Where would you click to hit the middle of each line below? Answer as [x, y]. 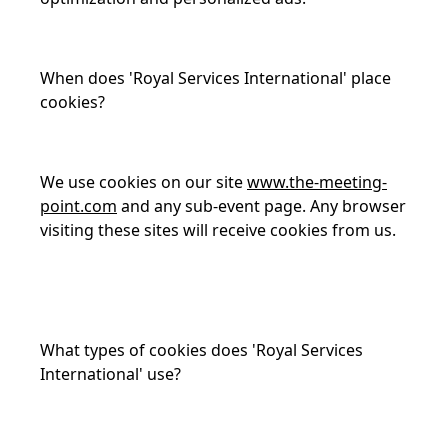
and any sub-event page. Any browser [261, 206]
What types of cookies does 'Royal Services [201, 350]
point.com [78, 206]
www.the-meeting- [317, 182]
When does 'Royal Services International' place [215, 78]
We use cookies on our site [143, 182]
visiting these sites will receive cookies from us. [218, 230]
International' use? [110, 374]
